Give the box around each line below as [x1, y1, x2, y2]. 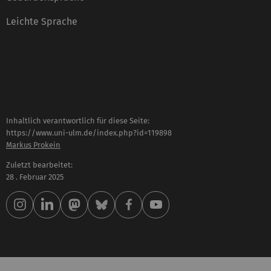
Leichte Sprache [6, 16, 77, 28]
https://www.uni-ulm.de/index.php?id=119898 [6, 128, 172, 138]
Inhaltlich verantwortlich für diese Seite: [6, 116, 149, 126]
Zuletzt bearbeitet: [6, 160, 73, 170]
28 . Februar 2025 [6, 172, 64, 182]
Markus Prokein [6, 140, 60, 150]
